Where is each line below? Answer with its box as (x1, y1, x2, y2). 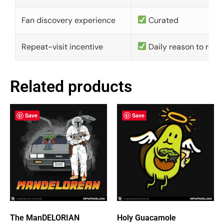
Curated (146, 14, 179, 25)
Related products (10, 76, 132, 96)
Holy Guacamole (117, 212, 176, 222)
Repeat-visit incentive (21, 41, 103, 52)
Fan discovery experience (21, 14, 115, 25)
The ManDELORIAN (10, 212, 79, 222)
